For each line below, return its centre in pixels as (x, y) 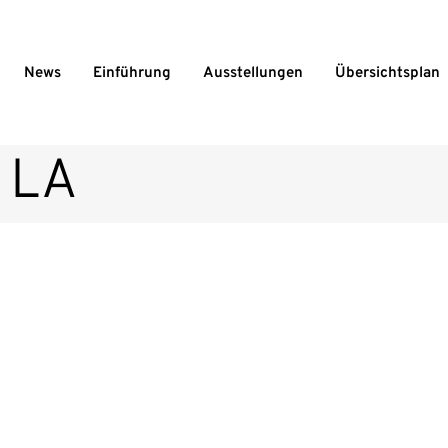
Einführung (132, 73)
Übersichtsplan (387, 73)
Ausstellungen (253, 73)
